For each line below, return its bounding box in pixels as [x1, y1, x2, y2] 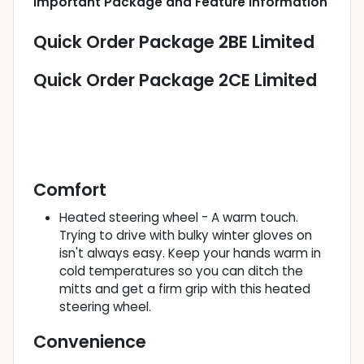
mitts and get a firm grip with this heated [59, 280, 310, 298]
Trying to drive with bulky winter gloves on [59, 227, 312, 245]
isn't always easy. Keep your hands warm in [59, 245, 321, 262]
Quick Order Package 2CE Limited [33, 68, 317, 93]
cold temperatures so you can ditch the [59, 262, 303, 280]
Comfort [33, 178, 106, 202]
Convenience [33, 330, 146, 354]
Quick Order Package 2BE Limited [33, 30, 314, 54]
